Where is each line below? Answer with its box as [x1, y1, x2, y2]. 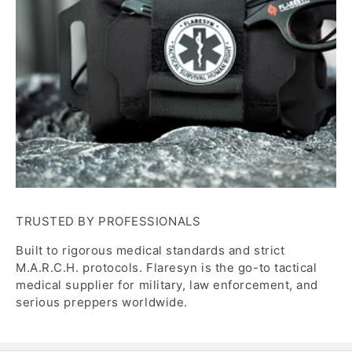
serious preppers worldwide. [16, 294, 188, 310]
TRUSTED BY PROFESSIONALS [16, 213, 201, 229]
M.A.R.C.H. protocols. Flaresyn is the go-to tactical [16, 259, 317, 275]
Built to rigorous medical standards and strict [16, 242, 285, 258]
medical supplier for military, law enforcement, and [16, 277, 319, 292]
